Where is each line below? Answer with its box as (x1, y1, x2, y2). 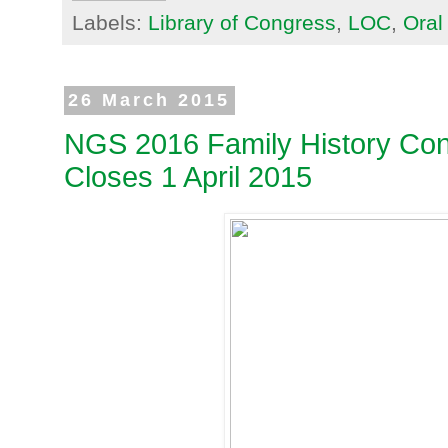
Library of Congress (148, 11, 336, 35)
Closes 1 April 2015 (64, 160, 312, 193)
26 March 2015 (68, 90, 231, 111)
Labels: (72, 11, 148, 35)
